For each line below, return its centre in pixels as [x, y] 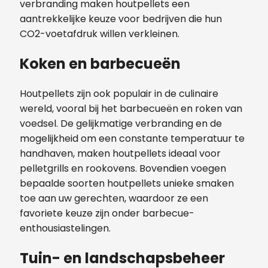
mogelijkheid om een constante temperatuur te [132, 139]
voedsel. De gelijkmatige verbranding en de [121, 124]
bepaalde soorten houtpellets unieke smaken [127, 184]
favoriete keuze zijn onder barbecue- [107, 214]
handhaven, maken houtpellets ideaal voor [120, 154]
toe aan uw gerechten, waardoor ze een [114, 199]
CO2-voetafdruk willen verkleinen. [100, 34]
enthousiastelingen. [65, 229]
